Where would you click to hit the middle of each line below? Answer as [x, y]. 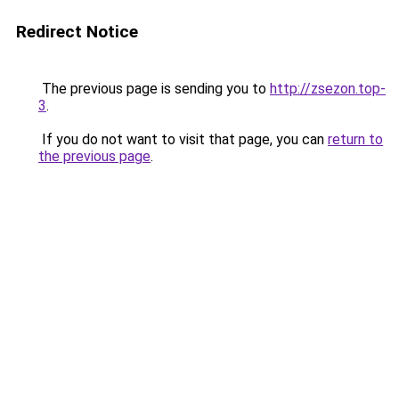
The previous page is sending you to [154, 89]
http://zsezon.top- [328, 89]
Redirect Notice [77, 32]
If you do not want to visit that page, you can [183, 139]
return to [355, 139]
